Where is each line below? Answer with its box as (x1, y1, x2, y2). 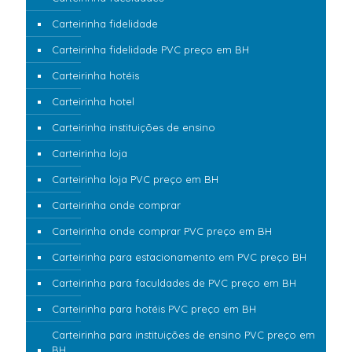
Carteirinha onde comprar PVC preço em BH (52, 225, 272, 238)
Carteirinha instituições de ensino (52, 121, 215, 134)
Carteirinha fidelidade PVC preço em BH (52, 43, 249, 57)
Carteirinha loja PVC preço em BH (52, 173, 218, 186)
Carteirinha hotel (52, 95, 134, 108)
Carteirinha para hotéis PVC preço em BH (52, 302, 256, 316)
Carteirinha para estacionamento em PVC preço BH (52, 251, 306, 264)
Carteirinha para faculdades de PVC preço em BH (52, 277, 296, 290)
